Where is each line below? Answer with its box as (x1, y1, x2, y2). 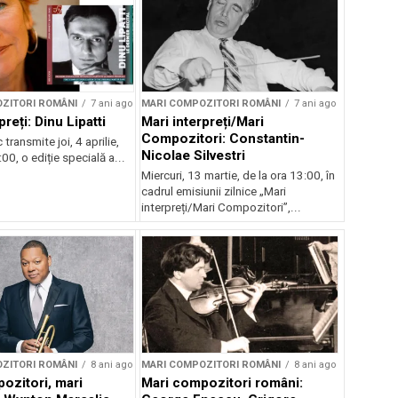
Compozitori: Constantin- (141, 130, 306, 147)
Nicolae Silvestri (141, 147, 246, 163)
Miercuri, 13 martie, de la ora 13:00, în (141, 168, 336, 182)
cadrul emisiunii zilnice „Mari (141, 184, 287, 198)
